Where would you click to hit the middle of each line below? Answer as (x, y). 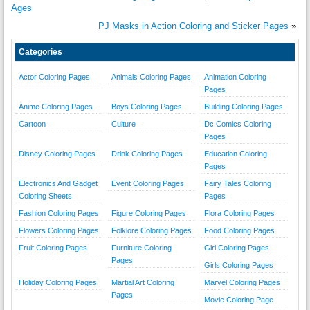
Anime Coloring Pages (55, 107)
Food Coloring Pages (239, 231)
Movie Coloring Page (238, 300)
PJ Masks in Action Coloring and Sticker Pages (194, 26)
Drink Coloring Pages (147, 154)
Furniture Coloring (141, 248)
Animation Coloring (235, 77)
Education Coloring (235, 154)
